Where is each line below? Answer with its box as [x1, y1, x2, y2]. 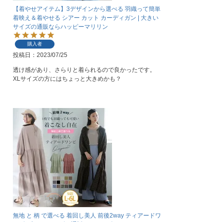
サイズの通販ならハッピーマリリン [13, 23, 108, 31]
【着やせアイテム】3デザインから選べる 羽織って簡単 [13, 5, 161, 13]
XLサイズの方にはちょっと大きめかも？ [13, 75, 121, 83]
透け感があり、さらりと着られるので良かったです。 [13, 66, 156, 74]
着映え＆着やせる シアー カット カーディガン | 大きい [13, 14, 159, 22]
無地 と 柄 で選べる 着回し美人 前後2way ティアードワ [13, 212, 161, 220]
